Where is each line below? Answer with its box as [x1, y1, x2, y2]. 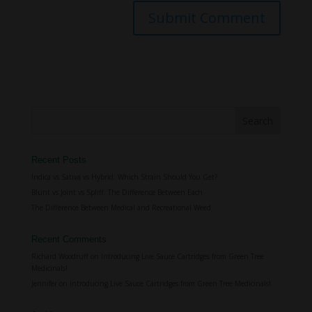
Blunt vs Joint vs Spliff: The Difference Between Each [31, 187, 203, 197]
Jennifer [31, 279, 57, 288]
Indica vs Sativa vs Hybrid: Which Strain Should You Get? [31, 172, 217, 182]
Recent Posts [31, 155, 86, 165]
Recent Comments [31, 234, 107, 244]
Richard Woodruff [31, 251, 88, 261]
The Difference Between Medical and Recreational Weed [31, 203, 211, 212]
